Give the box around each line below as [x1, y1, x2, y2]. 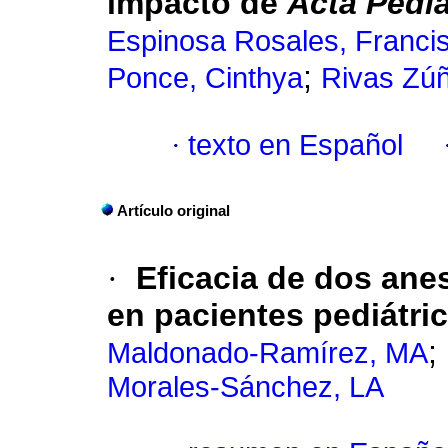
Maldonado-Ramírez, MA [107, 337, 428, 370]
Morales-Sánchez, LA [107, 371, 384, 404]
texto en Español [188, 129, 403, 162]
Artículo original [117, 203, 230, 220]
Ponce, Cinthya [107, 62, 303, 95]
